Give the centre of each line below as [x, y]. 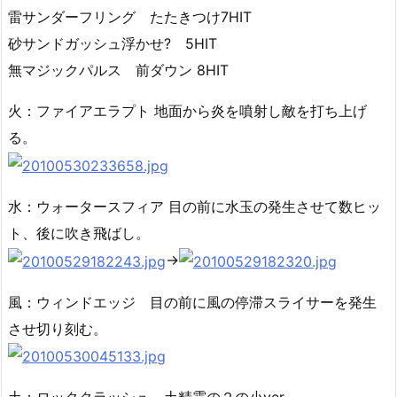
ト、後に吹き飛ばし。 [79, 234]
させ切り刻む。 [58, 328]
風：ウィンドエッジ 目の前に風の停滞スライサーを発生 [192, 302]
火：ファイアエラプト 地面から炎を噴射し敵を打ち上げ [187, 111]
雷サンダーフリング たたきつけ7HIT [130, 17]
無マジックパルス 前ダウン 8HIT [118, 70]
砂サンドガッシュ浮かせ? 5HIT [120, 44]
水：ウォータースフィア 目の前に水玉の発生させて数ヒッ [195, 207]
